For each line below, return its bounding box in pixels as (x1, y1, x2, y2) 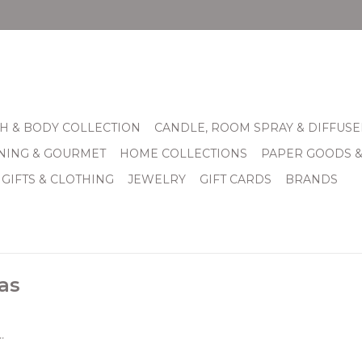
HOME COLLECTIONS (120, 146, 247, 161)
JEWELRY (128, 172, 186, 187)
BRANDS (285, 172, 338, 187)
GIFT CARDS (200, 172, 271, 187)
